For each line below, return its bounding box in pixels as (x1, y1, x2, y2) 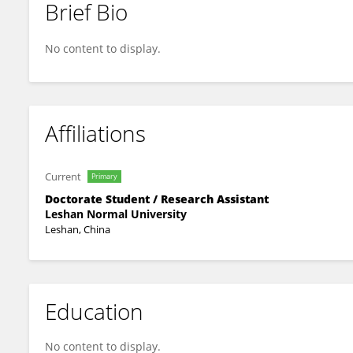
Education (45, 296, 143, 326)
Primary (91, 171, 117, 181)
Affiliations (45, 118, 146, 148)
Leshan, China (45, 222, 110, 236)
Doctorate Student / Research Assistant (45, 191, 269, 206)
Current (45, 169, 81, 184)
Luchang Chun (57, 18, 131, 32)
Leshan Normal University (45, 206, 187, 221)
